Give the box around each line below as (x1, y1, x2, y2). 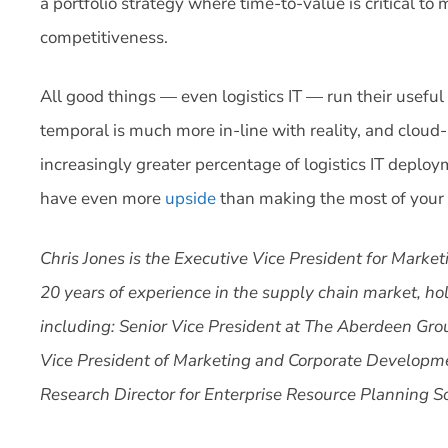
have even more (40, 187, 165, 210)
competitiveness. (40, 25, 168, 49)
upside (165, 187, 216, 210)
